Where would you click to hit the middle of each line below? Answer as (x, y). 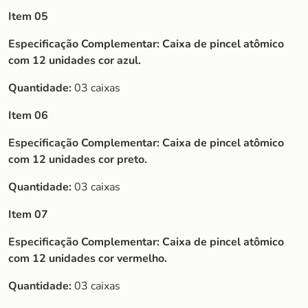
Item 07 (28, 214)
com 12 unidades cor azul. (75, 60)
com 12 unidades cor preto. (78, 159)
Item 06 (28, 115)
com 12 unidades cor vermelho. (88, 258)
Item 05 (28, 16)
